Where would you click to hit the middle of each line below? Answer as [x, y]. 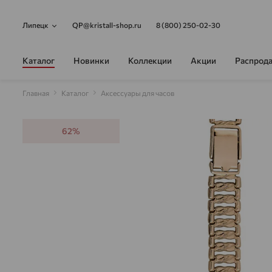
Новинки [91, 60]
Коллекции [150, 60]
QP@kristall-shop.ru [107, 25]
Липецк [36, 25]
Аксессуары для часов [138, 93]
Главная [36, 93]
